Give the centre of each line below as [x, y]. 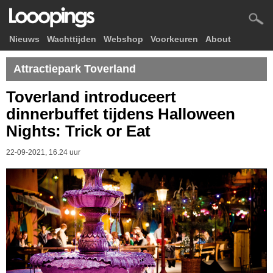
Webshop [123, 39]
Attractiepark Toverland [75, 69]
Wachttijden [72, 39]
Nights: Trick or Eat [78, 131]
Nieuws [24, 39]
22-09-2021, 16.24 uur [43, 152]
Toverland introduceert [91, 97]
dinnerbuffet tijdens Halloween [121, 114]
